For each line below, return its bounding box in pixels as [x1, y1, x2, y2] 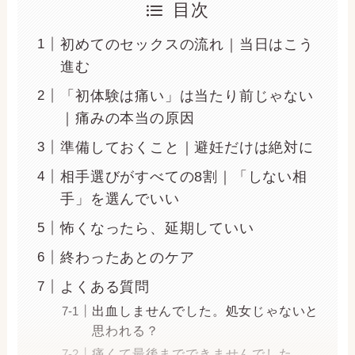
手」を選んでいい [60, 190, 180, 207]
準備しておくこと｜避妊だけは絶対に [60, 139, 314, 155]
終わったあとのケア [60, 249, 195, 265]
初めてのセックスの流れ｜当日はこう [60, 36, 314, 52]
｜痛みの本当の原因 [60, 109, 195, 126]
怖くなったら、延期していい [60, 219, 254, 236]
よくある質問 [60, 278, 150, 295]
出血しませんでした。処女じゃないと [92, 303, 319, 318]
